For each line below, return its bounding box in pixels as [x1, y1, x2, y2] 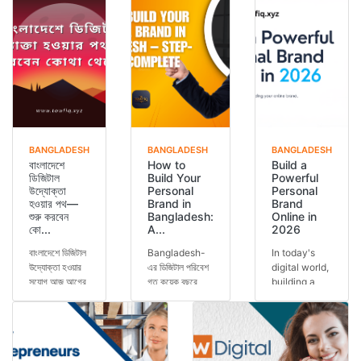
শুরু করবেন [29, 210, 68, 224]
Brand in [147, 197, 191, 211]
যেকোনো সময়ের [29, 290, 79, 303]
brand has [272, 305, 316, 317]
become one [272, 319, 327, 332]
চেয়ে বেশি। [29, 305, 66, 317]
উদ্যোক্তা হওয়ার [29, 261, 81, 274]
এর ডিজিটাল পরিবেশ [147, 261, 209, 274]
